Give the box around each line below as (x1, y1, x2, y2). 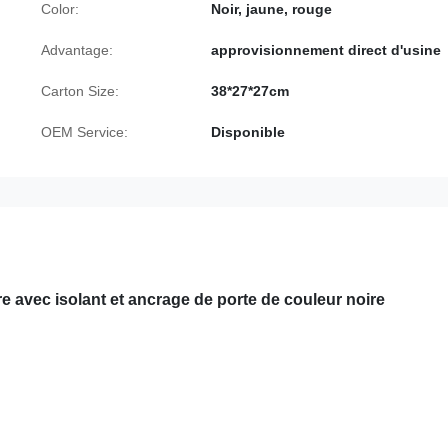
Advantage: (41, 42, 113, 58)
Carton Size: (41, 83, 119, 99)
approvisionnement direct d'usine (211, 42, 441, 58)
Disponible (211, 124, 285, 140)
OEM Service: (41, 124, 128, 140)
